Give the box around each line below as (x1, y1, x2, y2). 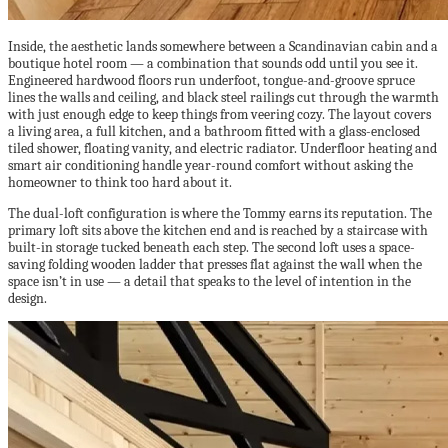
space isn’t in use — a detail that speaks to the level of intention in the (8, 273, 411, 290)
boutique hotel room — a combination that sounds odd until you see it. (8, 55, 418, 72)
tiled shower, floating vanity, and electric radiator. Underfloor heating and (8, 140, 437, 157)
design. (8, 290, 47, 307)
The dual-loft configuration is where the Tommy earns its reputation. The (8, 205, 432, 222)
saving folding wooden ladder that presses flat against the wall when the (8, 256, 422, 273)
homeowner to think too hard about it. (8, 174, 232, 191)
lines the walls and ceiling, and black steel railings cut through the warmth (8, 89, 439, 106)
